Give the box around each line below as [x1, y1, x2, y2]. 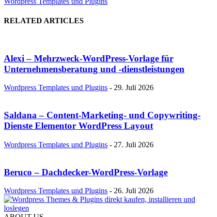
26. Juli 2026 [114, 186, 154, 195]
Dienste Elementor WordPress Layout [4, 121, 153, 131]
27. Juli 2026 [114, 140, 154, 149]
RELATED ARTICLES [4, 16, 84, 25]
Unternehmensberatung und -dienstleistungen [4, 63, 185, 74]
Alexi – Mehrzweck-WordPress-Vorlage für [4, 53, 173, 63]
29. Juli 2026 [114, 83, 154, 92]
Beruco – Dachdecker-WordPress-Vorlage [4, 167, 168, 177]
